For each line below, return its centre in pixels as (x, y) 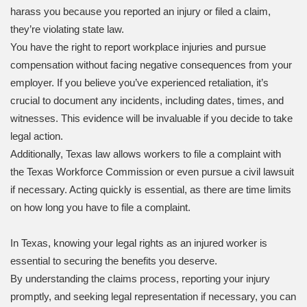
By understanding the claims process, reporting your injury (140, 278)
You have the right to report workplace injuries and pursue (138, 47)
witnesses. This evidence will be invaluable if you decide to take (151, 118)
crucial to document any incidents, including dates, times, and (147, 100)
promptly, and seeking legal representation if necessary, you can (153, 296)
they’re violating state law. (67, 29)
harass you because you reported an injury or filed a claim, (140, 11)
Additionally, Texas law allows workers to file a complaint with (146, 153)
